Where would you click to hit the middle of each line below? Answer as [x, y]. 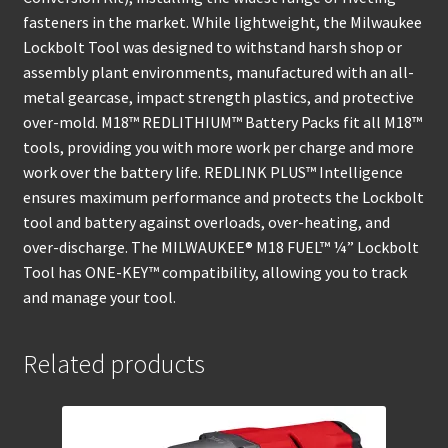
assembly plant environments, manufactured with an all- [218, 72]
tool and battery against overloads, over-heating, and [206, 222]
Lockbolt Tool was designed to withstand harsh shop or [212, 47]
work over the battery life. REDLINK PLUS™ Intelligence [212, 172]
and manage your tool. [99, 297]
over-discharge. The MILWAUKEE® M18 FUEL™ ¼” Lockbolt [220, 247]
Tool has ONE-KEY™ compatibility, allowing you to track [214, 272]
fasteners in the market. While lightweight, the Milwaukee [222, 22]
